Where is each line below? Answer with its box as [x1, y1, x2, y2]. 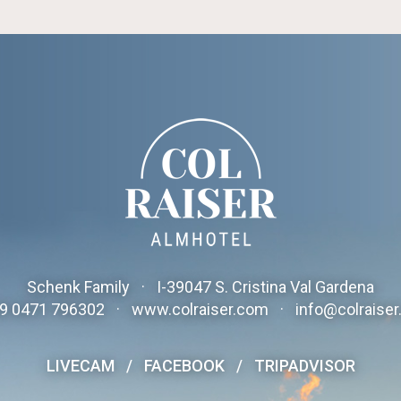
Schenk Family [27, 277, 133, 297]
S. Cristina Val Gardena [215, 277, 374, 297]
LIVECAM [46, 355, 115, 375]
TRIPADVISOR [253, 355, 355, 375]
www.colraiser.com [131, 300, 269, 320]
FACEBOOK [143, 355, 225, 375]
